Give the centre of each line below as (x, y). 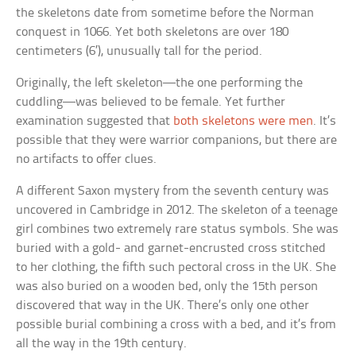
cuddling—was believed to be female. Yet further (151, 102)
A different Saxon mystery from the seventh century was (173, 191)
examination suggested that (95, 121)
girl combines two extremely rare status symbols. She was (178, 229)
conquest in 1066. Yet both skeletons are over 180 (153, 32)
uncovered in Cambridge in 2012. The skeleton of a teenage (177, 210)
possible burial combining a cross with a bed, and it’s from (176, 324)
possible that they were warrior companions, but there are (177, 140)
